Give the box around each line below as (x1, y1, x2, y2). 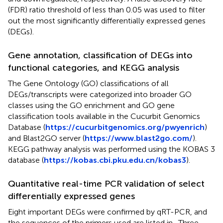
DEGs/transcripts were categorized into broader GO (8, 89, 192, 99)
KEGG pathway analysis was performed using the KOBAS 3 (8, 144, 215, 154)
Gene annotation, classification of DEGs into (8, 49, 192, 61)
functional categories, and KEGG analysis (8, 62, 179, 73)
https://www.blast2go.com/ (85, 133, 193, 143)
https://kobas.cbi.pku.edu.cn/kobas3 (44, 155, 186, 165)
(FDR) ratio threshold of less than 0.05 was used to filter (8, 4, 205, 14)
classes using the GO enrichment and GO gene (8, 100, 175, 110)
